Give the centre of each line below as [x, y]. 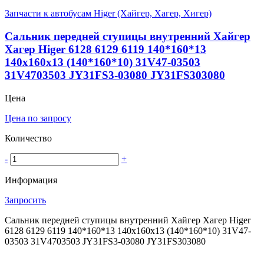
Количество [28, 138]
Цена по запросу [38, 118]
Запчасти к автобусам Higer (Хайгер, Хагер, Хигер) [108, 14]
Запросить [25, 200]
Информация [31, 180]
